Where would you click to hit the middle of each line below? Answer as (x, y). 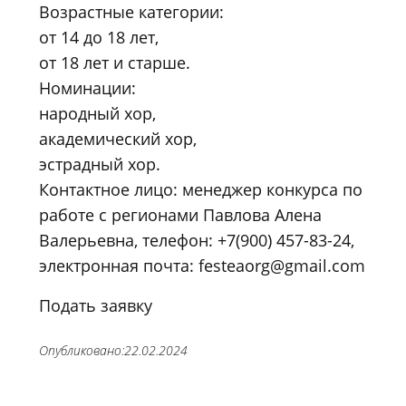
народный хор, (97, 113)
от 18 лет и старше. (115, 62)
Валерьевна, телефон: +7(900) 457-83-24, (197, 240)
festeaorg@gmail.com (282, 265)
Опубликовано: (82, 350)
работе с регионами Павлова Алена (180, 214)
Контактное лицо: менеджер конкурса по (201, 189)
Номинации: (87, 87)
